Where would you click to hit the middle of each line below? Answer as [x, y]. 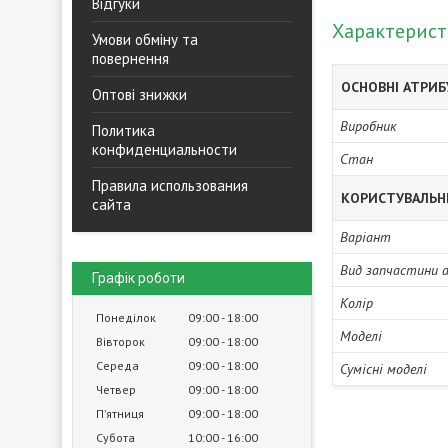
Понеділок [126, 317]
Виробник [368, 126]
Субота [115, 437]
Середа [117, 365]
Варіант [365, 237]
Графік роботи [138, 278]
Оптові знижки [139, 94]
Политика [123, 130]
